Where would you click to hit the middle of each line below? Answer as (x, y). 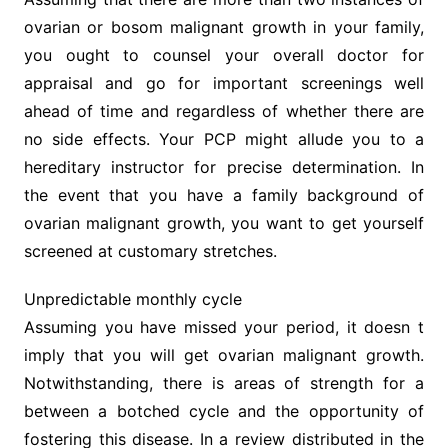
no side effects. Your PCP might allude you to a (224, 139)
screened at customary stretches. (150, 251)
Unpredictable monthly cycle (132, 299)
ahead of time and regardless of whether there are (224, 111)
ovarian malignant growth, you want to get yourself (224, 223)
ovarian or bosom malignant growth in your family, (224, 27)
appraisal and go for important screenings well (224, 83)
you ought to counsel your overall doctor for (224, 55)
